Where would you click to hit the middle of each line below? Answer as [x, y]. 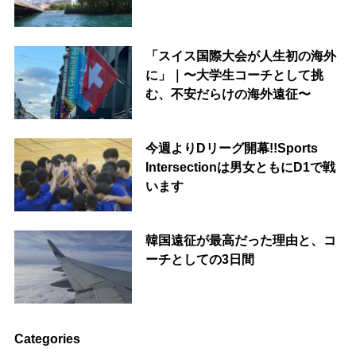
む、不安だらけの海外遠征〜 [228, 94]
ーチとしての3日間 [199, 259]
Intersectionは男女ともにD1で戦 [240, 166]
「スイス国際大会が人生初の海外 [240, 56]
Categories [47, 338]
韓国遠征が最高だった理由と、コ [240, 240]
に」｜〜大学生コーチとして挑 [234, 75]
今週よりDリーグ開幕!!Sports [231, 147]
